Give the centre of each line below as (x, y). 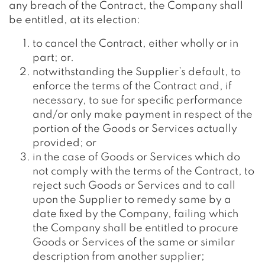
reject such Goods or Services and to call (134, 186)
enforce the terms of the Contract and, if (132, 86)
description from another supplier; (119, 257)
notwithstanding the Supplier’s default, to (137, 72)
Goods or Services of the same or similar (134, 243)
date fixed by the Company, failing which (135, 214)
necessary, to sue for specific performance (138, 101)
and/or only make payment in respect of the (143, 115)
